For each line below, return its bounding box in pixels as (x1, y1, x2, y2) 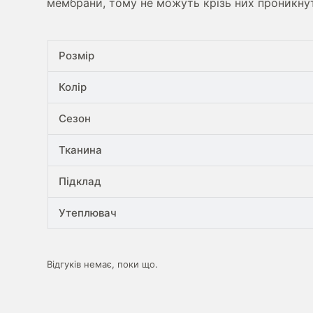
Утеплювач (58, 206, 117, 220)
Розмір (58, 49, 94, 63)
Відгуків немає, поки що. (47, 259, 159, 270)
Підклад (58, 175, 101, 189)
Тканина (58, 143, 102, 157)
